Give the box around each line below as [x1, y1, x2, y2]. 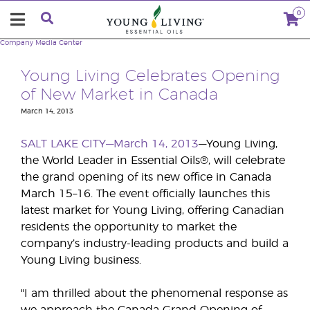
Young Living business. [21, 255, 141, 266]
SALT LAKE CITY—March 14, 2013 [21, 138, 199, 149]
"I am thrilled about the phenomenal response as [21, 288, 288, 299]
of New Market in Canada [21, 87, 218, 103]
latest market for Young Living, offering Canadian [21, 205, 284, 216]
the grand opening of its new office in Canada [21, 172, 271, 183]
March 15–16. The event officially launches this [21, 188, 270, 199]
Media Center [35, 39, 82, 46]
